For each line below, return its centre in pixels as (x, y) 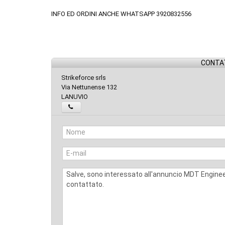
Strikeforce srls (84, 78)
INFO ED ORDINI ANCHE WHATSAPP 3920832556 (121, 14)
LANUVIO (75, 97)
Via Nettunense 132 (89, 87)
